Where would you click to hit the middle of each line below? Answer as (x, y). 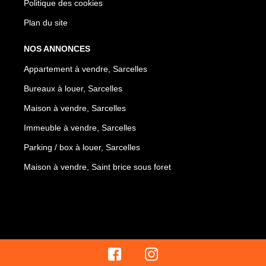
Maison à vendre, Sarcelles (75, 108)
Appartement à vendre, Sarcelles (85, 69)
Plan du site (46, 22)
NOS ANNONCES (57, 48)
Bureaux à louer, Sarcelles (73, 88)
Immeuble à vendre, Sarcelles (80, 127)
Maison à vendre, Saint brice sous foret (97, 167)
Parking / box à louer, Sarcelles (82, 147)
